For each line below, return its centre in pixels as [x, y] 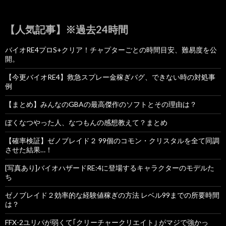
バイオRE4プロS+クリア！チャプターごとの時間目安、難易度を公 [111, 50]
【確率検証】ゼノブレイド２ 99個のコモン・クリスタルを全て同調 [112, 141]
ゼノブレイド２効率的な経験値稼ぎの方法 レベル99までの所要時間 [112, 195]
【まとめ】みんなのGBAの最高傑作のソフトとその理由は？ [101, 104]
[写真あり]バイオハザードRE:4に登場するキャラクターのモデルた [110, 168]
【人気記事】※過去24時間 [67, 30]
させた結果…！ [29, 150]
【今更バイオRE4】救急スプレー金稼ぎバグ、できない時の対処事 [110, 77]
